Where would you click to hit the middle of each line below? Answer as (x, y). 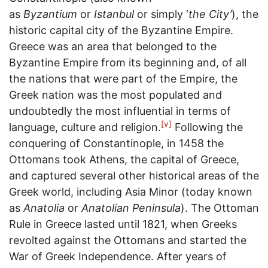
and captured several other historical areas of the (134, 176)
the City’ (210, 14)
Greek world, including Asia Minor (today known (131, 192)
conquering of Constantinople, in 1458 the (116, 143)
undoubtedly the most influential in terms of (120, 111)
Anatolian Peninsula (131, 208)
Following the (207, 127)
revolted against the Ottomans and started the (128, 240)
